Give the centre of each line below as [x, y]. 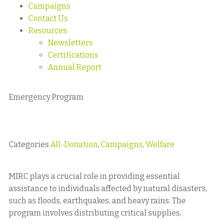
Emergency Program [46, 97]
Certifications [73, 55]
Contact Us [48, 18]
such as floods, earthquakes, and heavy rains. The [97, 201]
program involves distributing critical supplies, [95, 213]
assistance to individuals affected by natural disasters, [108, 188]
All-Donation [74, 144]
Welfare [160, 144]
